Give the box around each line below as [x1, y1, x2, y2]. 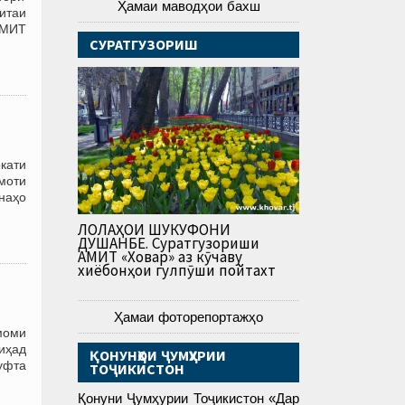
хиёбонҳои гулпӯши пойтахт [78, 260, 276, 281]
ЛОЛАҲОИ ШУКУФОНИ [78, 220, 231, 240]
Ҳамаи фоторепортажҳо [114, 309, 263, 325]
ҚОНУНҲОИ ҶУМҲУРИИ [89, 346, 226, 365]
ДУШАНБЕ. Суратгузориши [78, 233, 259, 254]
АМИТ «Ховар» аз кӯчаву [78, 247, 242, 268]
